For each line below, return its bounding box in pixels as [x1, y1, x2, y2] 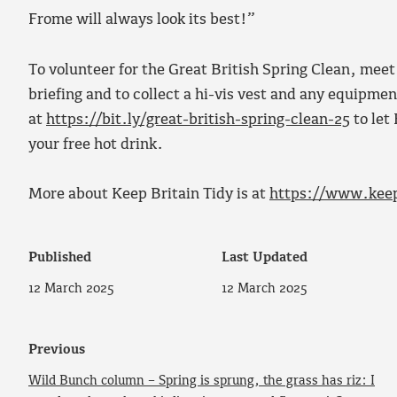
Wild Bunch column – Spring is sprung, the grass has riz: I [28, 373, 375, 388]
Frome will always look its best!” [28, 12, 255, 29]
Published [28, 251, 91, 266]
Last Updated [222, 251, 308, 266]
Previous [28, 343, 85, 358]
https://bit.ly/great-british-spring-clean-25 [46, 111, 350, 128]
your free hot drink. [28, 136, 163, 153]
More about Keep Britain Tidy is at [28, 186, 269, 204]
